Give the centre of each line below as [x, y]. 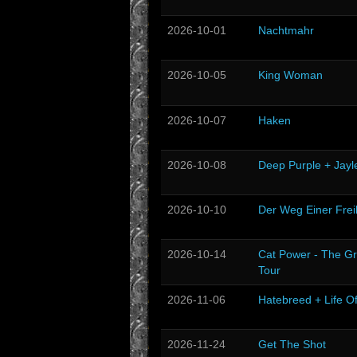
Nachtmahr [286, 30]
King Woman [290, 75]
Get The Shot [292, 344]
